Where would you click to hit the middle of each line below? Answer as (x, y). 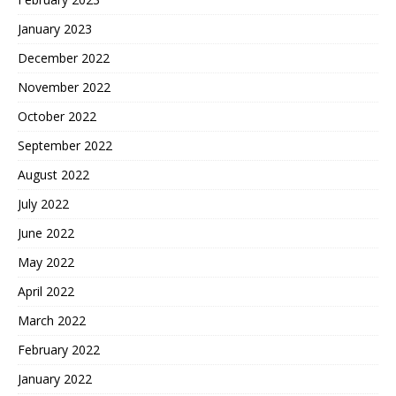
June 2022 (46, 232)
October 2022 (57, 116)
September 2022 (65, 145)
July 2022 (43, 203)
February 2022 (59, 349)
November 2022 (64, 87)
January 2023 (55, 28)
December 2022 (64, 57)
